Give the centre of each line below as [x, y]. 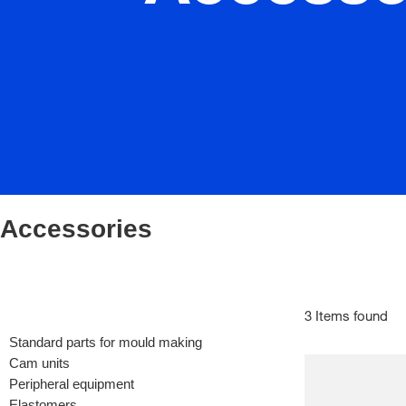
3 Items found [346, 317]
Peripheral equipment [72, 383]
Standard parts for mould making [106, 342]
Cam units [39, 362]
